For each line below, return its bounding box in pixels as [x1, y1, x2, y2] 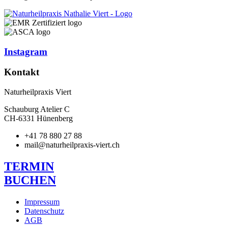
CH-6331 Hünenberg [4, 113, 73, 123]
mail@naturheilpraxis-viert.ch [24, 140, 120, 149]
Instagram [4, 46, 47, 57]
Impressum [24, 197, 60, 206]
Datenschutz [24, 206, 64, 215]
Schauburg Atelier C [4, 104, 70, 113]
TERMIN [4, 159, 54, 173]
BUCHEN [4, 173, 56, 187]
